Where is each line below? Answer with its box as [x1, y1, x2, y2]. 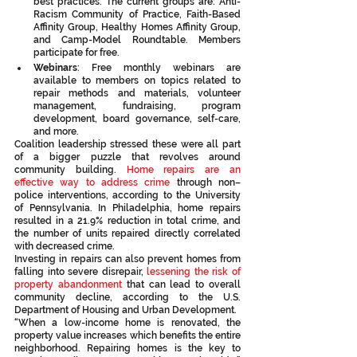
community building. [14, 164, 127, 175]
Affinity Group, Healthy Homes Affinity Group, [33, 22, 241, 33]
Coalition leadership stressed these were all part [14, 139, 241, 150]
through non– [170, 177, 241, 188]
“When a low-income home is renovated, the [14, 317, 241, 328]
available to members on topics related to [33, 75, 241, 86]
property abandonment [14, 279, 122, 290]
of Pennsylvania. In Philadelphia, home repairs [14, 202, 241, 214]
